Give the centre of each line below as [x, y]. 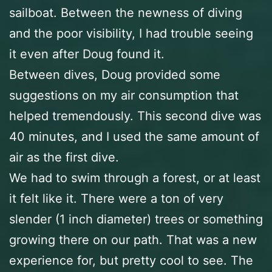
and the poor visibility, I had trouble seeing [131, 33]
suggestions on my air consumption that [124, 95]
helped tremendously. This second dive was [135, 116]
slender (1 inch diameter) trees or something [136, 219]
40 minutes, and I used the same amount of [134, 136]
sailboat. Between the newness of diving [126, 12]
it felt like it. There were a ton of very [116, 198]
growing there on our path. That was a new [133, 240]
